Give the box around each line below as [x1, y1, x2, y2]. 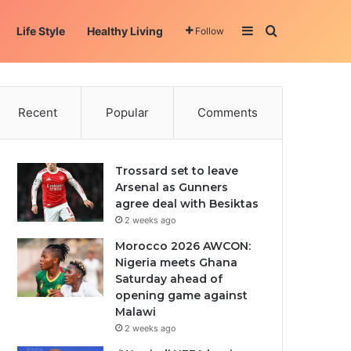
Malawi [115, 305, 157, 319]
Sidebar [252, 23, 298, 38]
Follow [195, 25, 224, 37]
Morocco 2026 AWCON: [115, 239, 251, 253]
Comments [197, 105, 259, 120]
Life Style [16, 24, 65, 38]
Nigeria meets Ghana [115, 255, 238, 270]
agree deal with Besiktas [115, 197, 259, 211]
